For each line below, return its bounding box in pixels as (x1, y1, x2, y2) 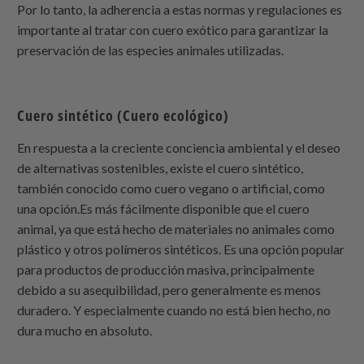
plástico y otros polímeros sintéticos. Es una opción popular (17, 240, 345, 257)
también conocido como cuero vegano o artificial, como (17, 180, 326, 196)
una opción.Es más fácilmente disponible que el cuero (17, 200, 310, 216)
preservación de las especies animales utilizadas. (17, 42, 284, 58)
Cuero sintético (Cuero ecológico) (17, 106, 230, 126)
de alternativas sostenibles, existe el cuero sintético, (17, 159, 304, 175)
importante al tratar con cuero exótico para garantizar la (17, 22, 329, 38)
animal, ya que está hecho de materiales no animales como (17, 220, 336, 236)
